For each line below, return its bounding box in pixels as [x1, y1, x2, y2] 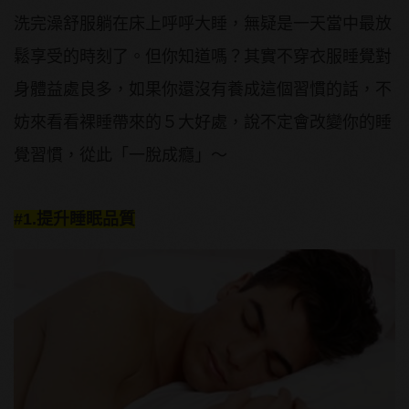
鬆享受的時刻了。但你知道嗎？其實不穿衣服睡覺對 [14, 47, 392, 66]
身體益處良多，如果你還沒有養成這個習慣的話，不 [14, 79, 392, 99]
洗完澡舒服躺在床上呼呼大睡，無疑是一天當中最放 [14, 14, 392, 33]
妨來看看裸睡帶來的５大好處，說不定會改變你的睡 [14, 112, 392, 131]
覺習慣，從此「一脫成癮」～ [14, 145, 227, 164]
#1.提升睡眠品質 [14, 209, 135, 228]
